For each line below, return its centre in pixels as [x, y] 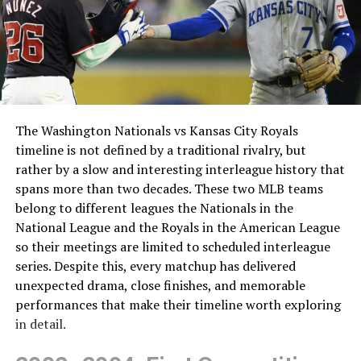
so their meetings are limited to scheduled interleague [172, 247]
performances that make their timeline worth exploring [178, 305]
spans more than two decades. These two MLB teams [169, 189]
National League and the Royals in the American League [177, 228]
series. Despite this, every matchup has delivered [155, 266]
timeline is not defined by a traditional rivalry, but [160, 150]
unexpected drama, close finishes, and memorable [160, 286]
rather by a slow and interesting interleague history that [180, 170]
